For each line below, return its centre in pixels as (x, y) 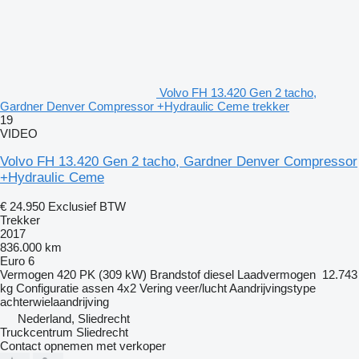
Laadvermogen (276, 274)
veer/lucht (201, 288)
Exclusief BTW (87, 206)
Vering (156, 288)
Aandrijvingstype (272, 288)
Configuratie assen (65, 288)
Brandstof (175, 274)
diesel (219, 274)
